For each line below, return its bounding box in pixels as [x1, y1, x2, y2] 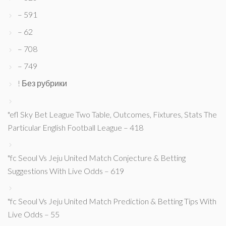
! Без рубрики [18, 78, 67, 88]
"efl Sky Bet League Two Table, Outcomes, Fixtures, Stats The [8, 109, 217, 120]
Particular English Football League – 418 [8, 123, 143, 133]
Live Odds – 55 [8, 209, 60, 219]
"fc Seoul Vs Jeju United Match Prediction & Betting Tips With [8, 196, 216, 206]
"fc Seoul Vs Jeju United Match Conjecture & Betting [8, 153, 186, 163]
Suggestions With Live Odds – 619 [8, 166, 124, 176]
